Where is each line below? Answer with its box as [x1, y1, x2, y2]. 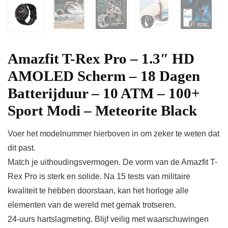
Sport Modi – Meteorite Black [8, 102, 197, 119]
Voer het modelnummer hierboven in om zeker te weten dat [8, 129, 219, 138]
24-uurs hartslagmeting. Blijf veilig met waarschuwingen [8, 215, 209, 224]
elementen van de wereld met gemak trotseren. [8, 201, 176, 210]
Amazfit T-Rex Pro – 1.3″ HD [8, 50, 194, 67]
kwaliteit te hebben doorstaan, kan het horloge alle [8, 186, 189, 195]
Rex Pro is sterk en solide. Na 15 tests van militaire [8, 172, 190, 181]
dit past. [8, 144, 36, 153]
